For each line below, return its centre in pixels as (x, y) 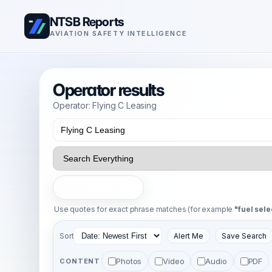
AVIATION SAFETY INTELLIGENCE (119, 33)
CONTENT (80, 261)
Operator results (108, 90)
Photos (129, 261)
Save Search (244, 236)
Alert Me (189, 236)
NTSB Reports (87, 21)
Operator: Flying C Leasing (105, 105)
